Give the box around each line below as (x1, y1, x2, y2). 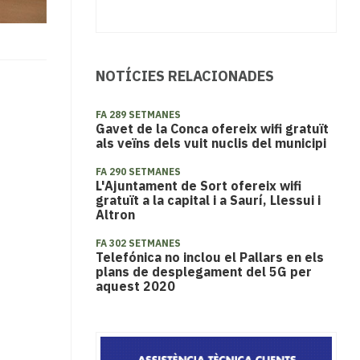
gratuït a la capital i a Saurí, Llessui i (95, 192, 321, 209)
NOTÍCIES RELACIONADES (95, 67, 274, 86)
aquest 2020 (95, 278, 175, 295)
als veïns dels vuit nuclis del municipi (95, 135, 326, 152)
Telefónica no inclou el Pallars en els (95, 249, 324, 266)
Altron (95, 207, 135, 223)
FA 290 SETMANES (95, 166, 181, 178)
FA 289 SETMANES (95, 108, 181, 121)
